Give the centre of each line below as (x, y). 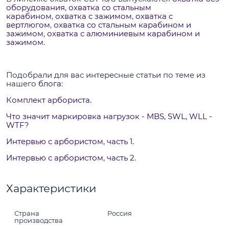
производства (39, 221)
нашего (22, 83)
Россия (120, 213)
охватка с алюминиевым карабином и (123, 33)
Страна (27, 213)
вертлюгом (28, 25)
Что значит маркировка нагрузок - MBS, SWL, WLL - (109, 116)
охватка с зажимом (94, 16)
